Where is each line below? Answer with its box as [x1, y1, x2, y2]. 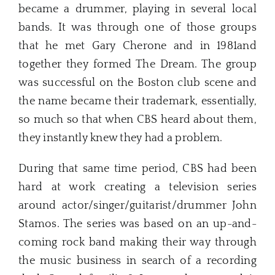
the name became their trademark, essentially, [18, 95, 257, 108]
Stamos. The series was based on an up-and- [18, 218, 257, 231]
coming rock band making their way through [18, 236, 257, 249]
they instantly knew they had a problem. [18, 132, 223, 145]
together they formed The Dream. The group [18, 58, 257, 71]
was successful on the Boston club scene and [18, 77, 257, 90]
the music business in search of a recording [18, 255, 257, 268]
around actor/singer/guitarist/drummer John [18, 199, 257, 212]
